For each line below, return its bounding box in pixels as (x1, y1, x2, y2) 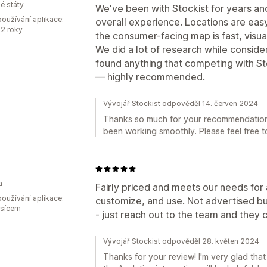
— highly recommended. (95, 71, 205, 83)
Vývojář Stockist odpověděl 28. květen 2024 (103, 237, 259, 246)
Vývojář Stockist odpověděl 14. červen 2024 (103, 99, 258, 108)
